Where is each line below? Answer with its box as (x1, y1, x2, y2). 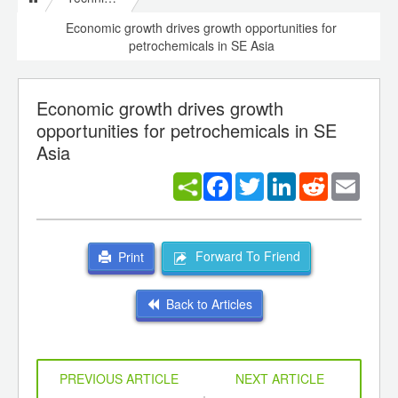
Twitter (264, 171, 301, 189)
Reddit (328, 171, 364, 189)
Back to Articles (158, 294, 252, 313)
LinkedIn (296, 171, 344, 189)
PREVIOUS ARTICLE (59, 369, 179, 387)
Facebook (232, 171, 288, 189)
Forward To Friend (187, 247, 300, 266)
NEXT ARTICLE (235, 369, 324, 387)
